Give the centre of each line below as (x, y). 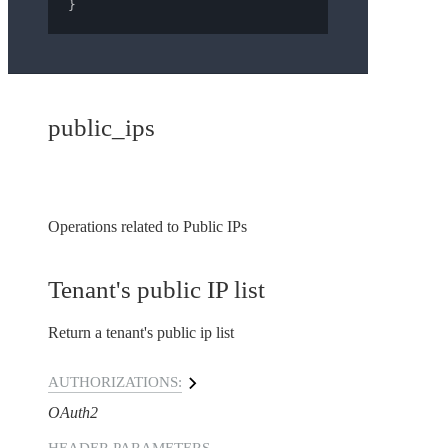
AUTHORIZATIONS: (115, 382)
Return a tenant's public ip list (141, 333)
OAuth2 (73, 413)
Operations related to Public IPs (147, 227)
